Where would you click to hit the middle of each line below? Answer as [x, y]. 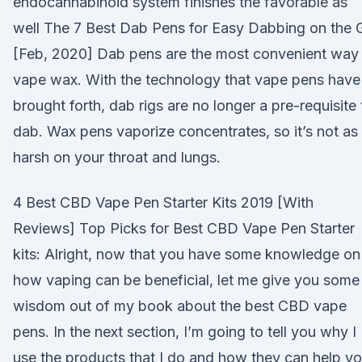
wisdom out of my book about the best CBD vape [180, 306]
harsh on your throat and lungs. [117, 157]
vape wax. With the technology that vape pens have [187, 80]
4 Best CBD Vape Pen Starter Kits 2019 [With [163, 202]
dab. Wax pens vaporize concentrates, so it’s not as [185, 131]
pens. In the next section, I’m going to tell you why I [185, 332]
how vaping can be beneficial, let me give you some [186, 280]
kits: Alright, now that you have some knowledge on [187, 254]
